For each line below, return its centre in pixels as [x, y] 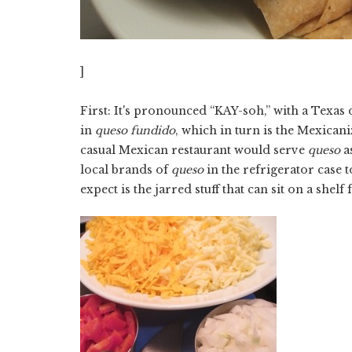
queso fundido [135, 130]
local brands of [126, 169]
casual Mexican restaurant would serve [194, 150]
